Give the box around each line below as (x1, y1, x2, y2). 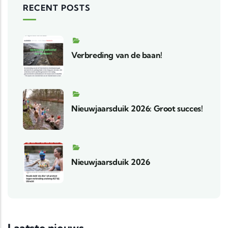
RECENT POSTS (23, 2, 91, 13)
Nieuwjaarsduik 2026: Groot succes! (71, 103, 203, 113)
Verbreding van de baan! (71, 49, 162, 60)
